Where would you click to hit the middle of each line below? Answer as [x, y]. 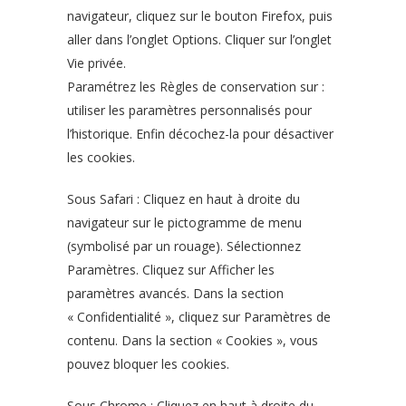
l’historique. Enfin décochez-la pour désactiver [200, 134]
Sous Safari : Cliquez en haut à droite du [184, 199]
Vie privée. [97, 63]
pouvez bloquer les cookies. [148, 364]
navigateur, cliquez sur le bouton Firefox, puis [200, 16]
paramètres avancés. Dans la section [175, 293]
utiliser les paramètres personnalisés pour [189, 110]
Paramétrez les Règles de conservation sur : [196, 87]
